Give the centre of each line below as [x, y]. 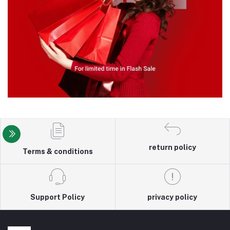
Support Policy [58, 197]
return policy [172, 147]
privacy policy [172, 197]
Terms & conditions [57, 151]
